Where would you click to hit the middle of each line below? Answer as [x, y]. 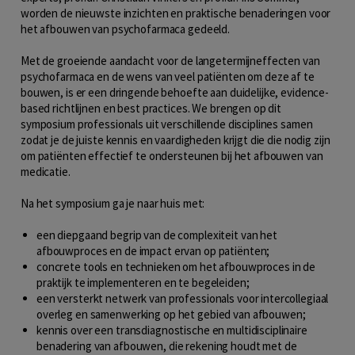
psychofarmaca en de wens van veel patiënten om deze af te [168, 76]
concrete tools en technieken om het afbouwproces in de [176, 266]
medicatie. [46, 171]
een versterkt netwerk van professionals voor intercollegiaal [183, 298]
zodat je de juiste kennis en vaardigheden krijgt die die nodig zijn [176, 139]
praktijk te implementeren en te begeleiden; [143, 282]
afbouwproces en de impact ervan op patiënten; [153, 250]
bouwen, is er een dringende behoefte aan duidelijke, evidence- [175, 92]
